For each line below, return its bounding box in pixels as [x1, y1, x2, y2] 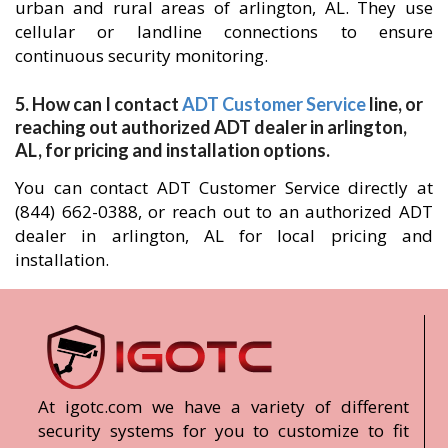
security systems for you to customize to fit [38, 418, 409, 442]
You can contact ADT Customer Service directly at [15, 175, 433, 199]
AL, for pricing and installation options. [15, 138, 330, 161]
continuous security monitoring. [15, 43, 268, 67]
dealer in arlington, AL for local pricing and [15, 223, 433, 247]
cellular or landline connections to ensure [15, 19, 433, 43]
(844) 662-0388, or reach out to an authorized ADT [15, 199, 433, 223]
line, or [366, 92, 423, 115]
